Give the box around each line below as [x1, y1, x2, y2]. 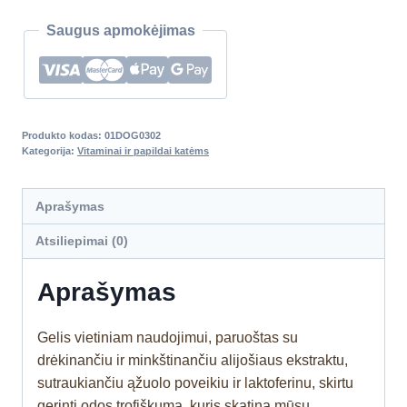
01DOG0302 [104, 130, 161, 142]
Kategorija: [22, 145, 77, 157]
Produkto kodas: [22, 130, 104, 142]
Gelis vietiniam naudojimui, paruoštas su [37, 330, 298, 346]
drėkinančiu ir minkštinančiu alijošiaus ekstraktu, [37, 352, 348, 369]
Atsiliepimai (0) [35, 233, 129, 248]
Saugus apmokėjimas [46, 23, 195, 39]
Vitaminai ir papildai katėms [77, 145, 209, 157]
